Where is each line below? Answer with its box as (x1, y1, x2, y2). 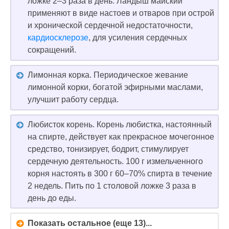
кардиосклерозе (28, 33, 88, 42)
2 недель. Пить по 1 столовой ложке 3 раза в (28, 181, 196, 191)
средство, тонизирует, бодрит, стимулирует (28, 145, 189, 154)
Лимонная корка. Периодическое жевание (28, 71, 188, 80)
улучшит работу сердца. (28, 95, 119, 104)
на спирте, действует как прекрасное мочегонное (28, 132, 214, 142)
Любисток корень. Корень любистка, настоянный (28, 120, 212, 129)
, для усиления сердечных (88, 33, 187, 42)
